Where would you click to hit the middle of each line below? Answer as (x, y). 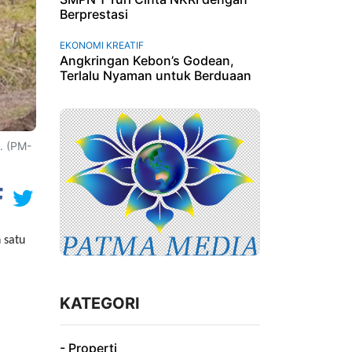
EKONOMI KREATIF (102, 45)
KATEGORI (100, 304)
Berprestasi (94, 14)
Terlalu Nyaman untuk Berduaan (156, 75)
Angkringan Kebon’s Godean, (147, 60)
